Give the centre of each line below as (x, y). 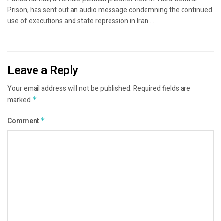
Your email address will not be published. (70, 89)
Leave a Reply (43, 71)
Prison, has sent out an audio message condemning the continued (110, 10)
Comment (24, 121)
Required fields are (162, 89)
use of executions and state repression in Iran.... (81, 21)
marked (20, 100)
